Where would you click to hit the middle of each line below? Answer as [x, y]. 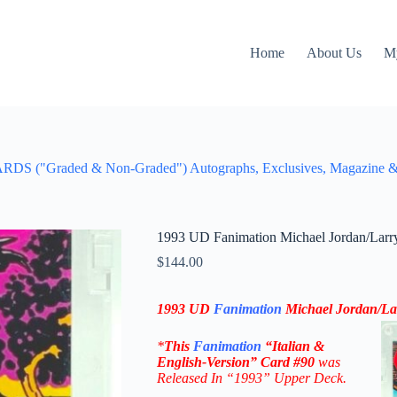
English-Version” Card [223, 362]
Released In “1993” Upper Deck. [251, 378]
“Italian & [294, 346]
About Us [335, 53]
